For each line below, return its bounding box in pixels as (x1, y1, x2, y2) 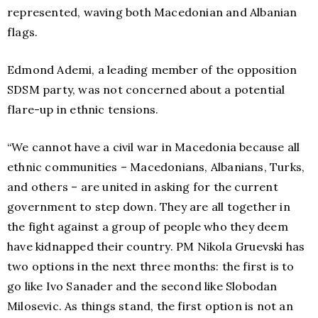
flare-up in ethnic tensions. (7, 102, 159, 116)
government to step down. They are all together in (7, 199, 290, 214)
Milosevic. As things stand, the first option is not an (7, 299, 293, 313)
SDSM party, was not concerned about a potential (7, 82, 285, 97)
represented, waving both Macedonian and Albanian (7, 5, 297, 19)
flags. (7, 25, 38, 39)
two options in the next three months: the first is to (7, 259, 295, 273)
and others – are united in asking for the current (7, 180, 278, 194)
